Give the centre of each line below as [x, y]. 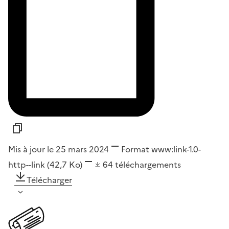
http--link [28, 164]
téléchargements [148, 164]
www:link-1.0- [175, 149]
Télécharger [49, 180]
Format [135, 149]
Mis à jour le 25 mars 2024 [59, 149]
